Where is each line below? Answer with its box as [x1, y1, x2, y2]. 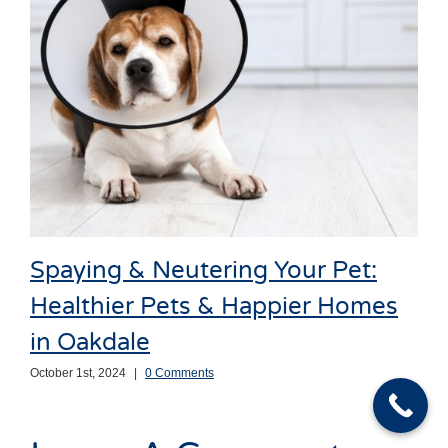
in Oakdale [30, 327, 150, 357]
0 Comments [145, 366, 214, 381]
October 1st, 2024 [30, 366, 126, 381]
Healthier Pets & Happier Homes [30, 291, 398, 321]
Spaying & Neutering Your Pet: [30, 255, 377, 285]
